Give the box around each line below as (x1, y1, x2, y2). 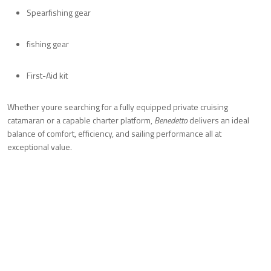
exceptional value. (7, 140, 72, 153)
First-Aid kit (27, 68, 68, 82)
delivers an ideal (188, 113, 249, 126)
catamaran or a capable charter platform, (7, 113, 154, 126)
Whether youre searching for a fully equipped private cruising (7, 100, 228, 113)
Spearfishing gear (27, 5, 91, 19)
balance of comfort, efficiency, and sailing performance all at (7, 126, 221, 140)
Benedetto (154, 113, 188, 126)
